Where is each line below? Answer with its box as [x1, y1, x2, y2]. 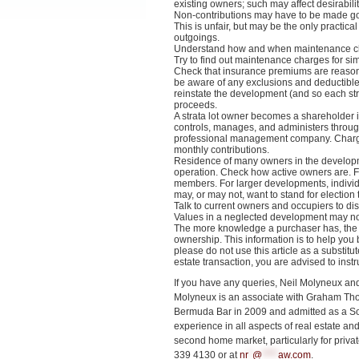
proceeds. [174, 99, 217, 111]
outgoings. [174, 31, 220, 43]
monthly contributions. [174, 143, 269, 155]
